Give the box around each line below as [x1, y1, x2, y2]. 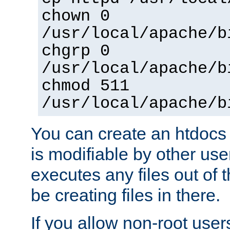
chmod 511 [42, 77, 129, 96]
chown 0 [42, 7, 110, 26]
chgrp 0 [42, 42, 110, 61]
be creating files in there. [31, 185, 220, 205]
